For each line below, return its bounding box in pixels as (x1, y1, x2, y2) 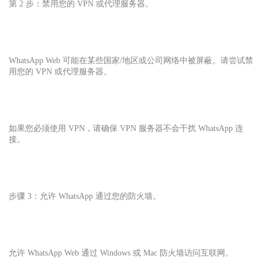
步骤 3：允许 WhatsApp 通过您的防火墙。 (9, 191, 161, 201)
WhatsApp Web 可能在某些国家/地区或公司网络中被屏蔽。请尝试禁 (9, 56, 253, 65)
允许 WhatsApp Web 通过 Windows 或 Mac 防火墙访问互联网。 (9, 248, 233, 257)
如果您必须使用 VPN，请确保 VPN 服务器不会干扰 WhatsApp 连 (9, 123, 243, 133)
